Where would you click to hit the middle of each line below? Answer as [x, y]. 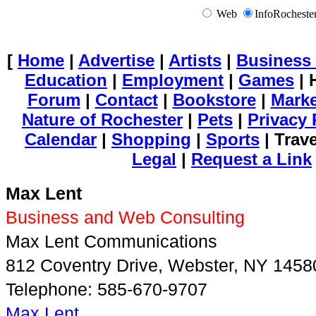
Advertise [116, 60]
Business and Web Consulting [125, 217]
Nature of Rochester [102, 120]
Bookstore [214, 100]
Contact [126, 100]
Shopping [151, 139]
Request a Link [251, 159]
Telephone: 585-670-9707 [107, 289]
